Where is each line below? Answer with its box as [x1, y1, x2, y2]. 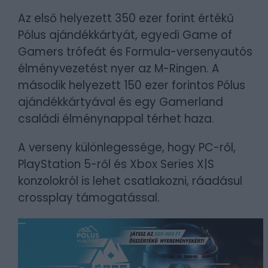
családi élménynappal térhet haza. [18, 111, 214, 127]
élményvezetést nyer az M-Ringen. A [18, 60, 220, 77]
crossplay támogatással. [18, 190, 160, 206]
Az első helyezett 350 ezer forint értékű [18, 10, 234, 26]
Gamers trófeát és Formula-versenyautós [18, 44, 252, 60]
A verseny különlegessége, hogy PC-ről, [18, 139, 236, 156]
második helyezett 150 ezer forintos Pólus [18, 77, 245, 93]
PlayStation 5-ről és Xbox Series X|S [18, 156, 214, 172]
